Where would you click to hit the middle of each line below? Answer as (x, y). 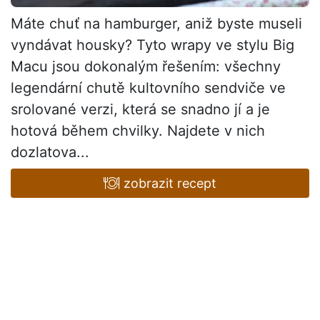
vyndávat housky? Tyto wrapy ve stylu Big (152, 45)
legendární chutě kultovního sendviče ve (148, 87)
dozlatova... (50, 152)
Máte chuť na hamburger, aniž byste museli (156, 23)
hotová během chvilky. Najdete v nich (138, 130)
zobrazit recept (168, 183)
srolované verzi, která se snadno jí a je (140, 109)
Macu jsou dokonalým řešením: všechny (146, 66)
